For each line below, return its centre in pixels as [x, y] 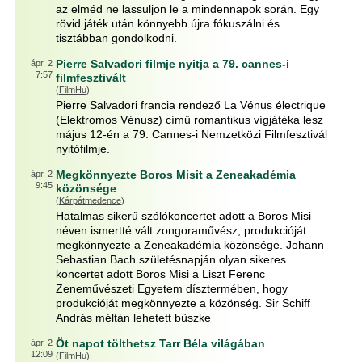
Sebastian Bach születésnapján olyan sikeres [170, 259]
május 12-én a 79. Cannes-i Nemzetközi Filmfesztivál [191, 134]
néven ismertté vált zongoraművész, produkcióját [181, 230]
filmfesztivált [90, 78]
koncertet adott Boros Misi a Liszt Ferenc [160, 274]
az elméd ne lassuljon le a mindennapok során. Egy [187, 9]
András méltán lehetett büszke [133, 318]
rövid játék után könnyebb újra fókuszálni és [167, 23]
